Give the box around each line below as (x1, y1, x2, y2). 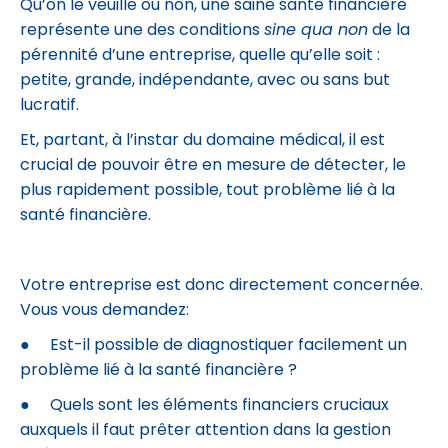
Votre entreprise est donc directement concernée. (20, 278, 423, 294)
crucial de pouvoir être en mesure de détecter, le (20, 158, 406, 174)
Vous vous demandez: (20, 303, 189, 319)
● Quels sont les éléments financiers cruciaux (20, 398, 389, 414)
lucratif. (20, 98, 79, 114)
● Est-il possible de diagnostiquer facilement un (20, 338, 407, 354)
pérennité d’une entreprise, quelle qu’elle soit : (20, 48, 380, 64)
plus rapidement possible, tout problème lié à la (20, 183, 395, 199)
